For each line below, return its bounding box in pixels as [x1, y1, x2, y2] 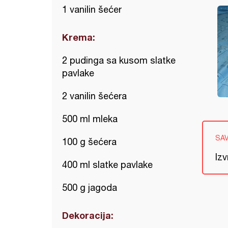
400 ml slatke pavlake [62, 159, 153, 170]
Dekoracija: [62, 210, 113, 221]
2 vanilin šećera [62, 91, 127, 101]
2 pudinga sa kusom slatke [62, 55, 176, 66]
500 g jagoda [62, 182, 117, 193]
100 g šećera [62, 136, 117, 147]
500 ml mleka [62, 113, 118, 124]
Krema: [62, 32, 95, 43]
